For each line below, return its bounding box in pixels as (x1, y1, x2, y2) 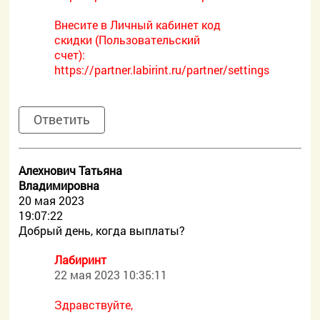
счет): (54, 47, 86, 62)
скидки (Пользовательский (54, 32, 201, 47)
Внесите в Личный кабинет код (54, 17, 221, 32)
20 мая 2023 (19, 193, 85, 208)
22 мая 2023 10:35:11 (54, 267, 168, 282)
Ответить (34, 111, 91, 128)
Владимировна (19, 178, 100, 193)
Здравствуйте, (54, 297, 134, 312)
